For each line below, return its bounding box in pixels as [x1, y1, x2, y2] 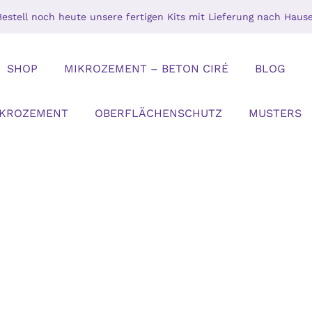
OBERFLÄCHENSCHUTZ [94, 107, 222, 120]
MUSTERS [248, 107, 302, 120]
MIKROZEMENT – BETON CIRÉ [63, 62, 228, 75]
